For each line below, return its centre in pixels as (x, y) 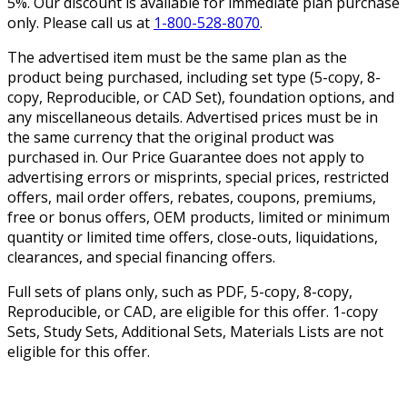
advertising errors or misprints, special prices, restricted (198, 178)
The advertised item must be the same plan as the (177, 58)
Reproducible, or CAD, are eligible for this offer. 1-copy (193, 312)
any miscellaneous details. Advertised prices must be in (193, 118)
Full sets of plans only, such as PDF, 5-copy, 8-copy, (180, 292)
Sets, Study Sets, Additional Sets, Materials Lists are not (195, 332)
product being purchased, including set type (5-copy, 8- (194, 78)
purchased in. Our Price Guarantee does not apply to (186, 158)
